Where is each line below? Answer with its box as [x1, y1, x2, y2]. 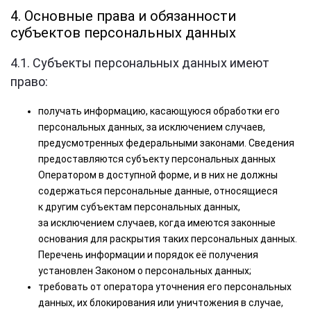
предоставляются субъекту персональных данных [38, 153, 276, 165]
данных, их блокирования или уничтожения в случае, [38, 297, 283, 308]
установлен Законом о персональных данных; [38, 265, 251, 276]
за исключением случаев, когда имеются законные [38, 217, 276, 228]
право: [10, 74, 48, 89]
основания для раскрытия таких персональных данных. [38, 233, 297, 244]
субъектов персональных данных [10, 24, 236, 41]
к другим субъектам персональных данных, [38, 201, 240, 212]
